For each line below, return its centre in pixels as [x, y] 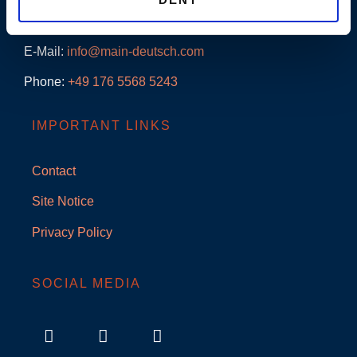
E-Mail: [45, 52]
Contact [54, 171]
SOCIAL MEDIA [86, 284]
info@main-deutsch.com [135, 52]
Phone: [46, 82]
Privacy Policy [72, 232]
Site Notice [63, 202]
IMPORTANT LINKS [102, 125]
